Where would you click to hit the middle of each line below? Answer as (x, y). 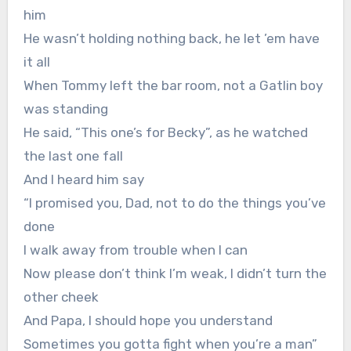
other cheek (61, 297)
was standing (65, 109)
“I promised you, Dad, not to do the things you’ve (174, 203)
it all (36, 62)
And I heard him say (83, 179)
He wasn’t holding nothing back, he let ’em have (171, 38)
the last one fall (73, 156)
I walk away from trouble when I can (135, 250)
